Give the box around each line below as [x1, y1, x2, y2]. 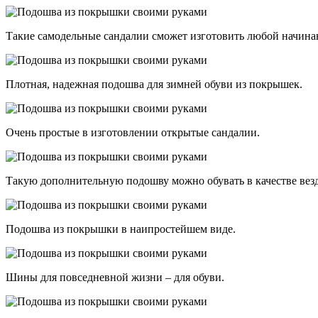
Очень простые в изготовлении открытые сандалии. [6, 126, 260, 139]
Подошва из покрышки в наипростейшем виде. [6, 223, 236, 236]
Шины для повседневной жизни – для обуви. [6, 271, 224, 284]
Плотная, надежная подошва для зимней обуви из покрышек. [6, 78, 302, 91]
